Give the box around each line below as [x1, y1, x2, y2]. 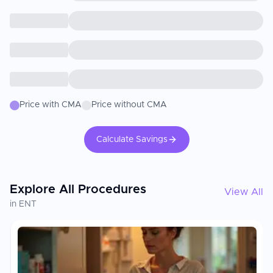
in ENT [10, 200, 37, 208]
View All [224, 187, 263, 197]
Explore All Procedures [10, 183, 146, 196]
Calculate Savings [96, 135, 168, 144]
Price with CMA [19, 101, 82, 109]
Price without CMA [91, 101, 167, 109]
